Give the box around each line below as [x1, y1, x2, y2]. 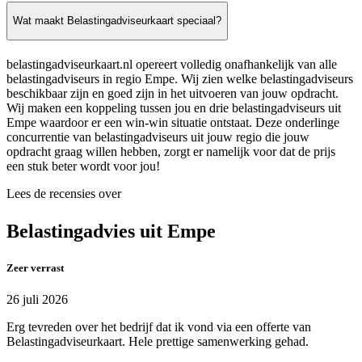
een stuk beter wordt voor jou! [6, 158, 160, 173]
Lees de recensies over [6, 186, 121, 200]
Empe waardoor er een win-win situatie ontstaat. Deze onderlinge [6, 115, 339, 129]
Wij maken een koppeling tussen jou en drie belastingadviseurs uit [6, 100, 341, 115]
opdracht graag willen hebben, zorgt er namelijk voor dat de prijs [6, 144, 335, 158]
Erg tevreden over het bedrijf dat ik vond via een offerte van [6, 320, 311, 335]
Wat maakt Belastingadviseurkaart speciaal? [13, 15, 221, 27]
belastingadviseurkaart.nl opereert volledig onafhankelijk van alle [6, 57, 337, 71]
